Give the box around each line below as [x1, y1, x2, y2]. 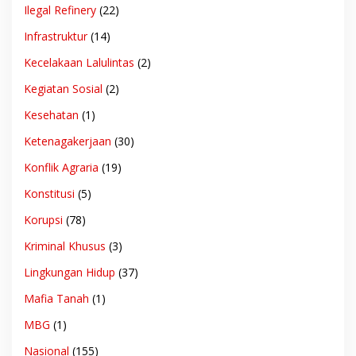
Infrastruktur [24, 28, 87, 44]
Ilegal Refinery [24, 2, 96, 17]
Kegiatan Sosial [24, 80, 103, 96]
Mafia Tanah [24, 290, 89, 306]
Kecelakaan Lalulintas [24, 54, 134, 70]
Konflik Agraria [24, 159, 99, 175]
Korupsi [24, 211, 63, 227]
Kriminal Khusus [24, 238, 106, 253]
